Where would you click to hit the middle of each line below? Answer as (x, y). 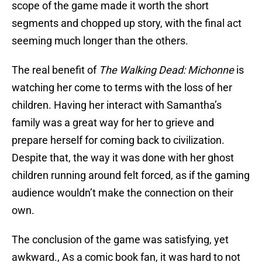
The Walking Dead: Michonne (166, 70)
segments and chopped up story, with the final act (127, 23)
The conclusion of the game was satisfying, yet (120, 240)
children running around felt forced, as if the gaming (131, 175)
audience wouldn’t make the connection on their (123, 193)
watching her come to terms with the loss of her (122, 88)
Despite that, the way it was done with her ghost (123, 158)
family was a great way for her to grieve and (113, 123)
